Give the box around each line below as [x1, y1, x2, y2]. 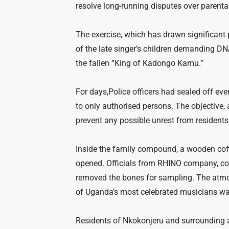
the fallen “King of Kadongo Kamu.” [76, 58, 203, 68]
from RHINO [138, 158, 181, 169]
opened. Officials [76, 158, 138, 169]
